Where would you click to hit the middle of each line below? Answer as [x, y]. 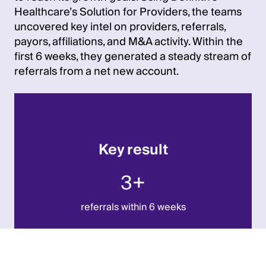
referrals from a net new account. [96, 72]
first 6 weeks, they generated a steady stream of [133, 57]
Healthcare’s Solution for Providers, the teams [128, 12]
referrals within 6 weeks [133, 207]
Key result [133, 150]
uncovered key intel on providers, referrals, [120, 27]
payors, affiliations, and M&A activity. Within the [129, 42]
